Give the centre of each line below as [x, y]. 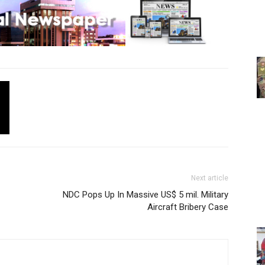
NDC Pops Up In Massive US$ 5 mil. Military [146, 195]
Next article [210, 178]
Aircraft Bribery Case [188, 207]
